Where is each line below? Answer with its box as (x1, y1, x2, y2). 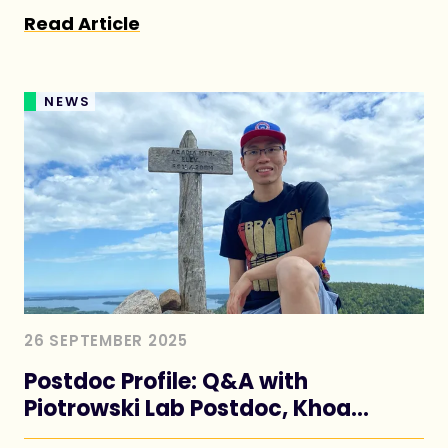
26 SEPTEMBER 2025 (24, 329, 188, 351)
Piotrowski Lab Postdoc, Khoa (24, 392, 351, 424)
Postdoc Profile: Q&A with (24, 365, 308, 397)
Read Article (24, 10, 140, 36)
